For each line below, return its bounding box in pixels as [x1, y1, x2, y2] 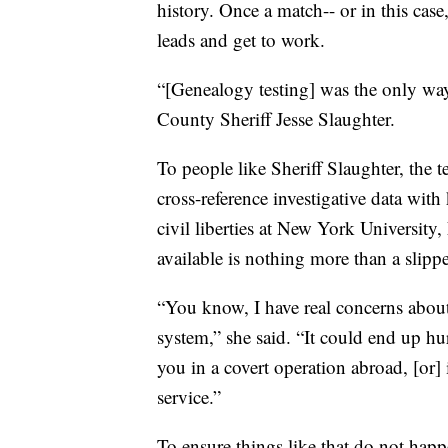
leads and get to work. [157, 26, 325, 52]
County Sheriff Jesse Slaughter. [157, 105, 395, 131]
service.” [157, 383, 221, 409]
